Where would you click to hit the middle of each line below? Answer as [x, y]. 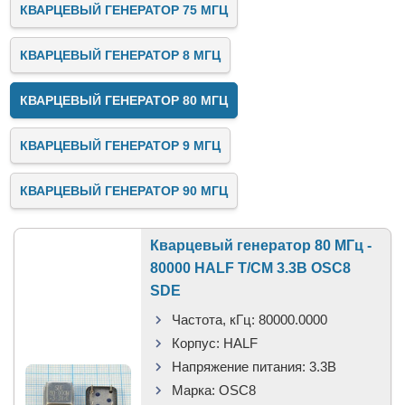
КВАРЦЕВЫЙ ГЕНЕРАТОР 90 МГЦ [124, 191]
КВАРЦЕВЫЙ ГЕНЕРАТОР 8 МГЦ [120, 55]
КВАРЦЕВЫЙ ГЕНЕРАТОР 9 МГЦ [120, 146]
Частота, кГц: [213, 320]
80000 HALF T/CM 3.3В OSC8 [250, 268]
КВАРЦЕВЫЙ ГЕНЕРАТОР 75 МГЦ [124, 10]
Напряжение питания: [239, 367]
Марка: [193, 390]
